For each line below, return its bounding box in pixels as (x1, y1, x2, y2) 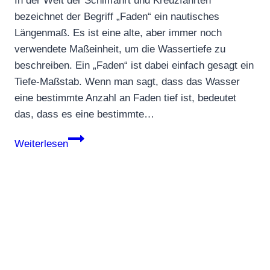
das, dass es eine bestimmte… (14, 108, 154, 121)
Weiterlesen (14, 138, 68, 150)
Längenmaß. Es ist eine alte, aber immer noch (14, 27, 222, 39)
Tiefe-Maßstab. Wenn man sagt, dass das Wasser (14, 76, 240, 88)
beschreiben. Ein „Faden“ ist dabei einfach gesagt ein (14, 60, 254, 72)
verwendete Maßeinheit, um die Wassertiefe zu (14, 43, 225, 55)
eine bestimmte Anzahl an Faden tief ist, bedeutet (14, 92, 236, 104)
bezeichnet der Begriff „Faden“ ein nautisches (14, 11, 219, 23)
